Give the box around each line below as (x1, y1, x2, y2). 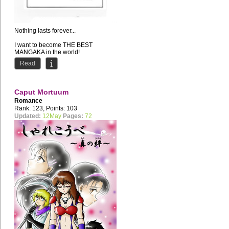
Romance (14, 97, 42, 105)
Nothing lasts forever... (14, 27, 76, 35)
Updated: (14, 112, 41, 120)
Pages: (63, 112, 83, 120)
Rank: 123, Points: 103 (14, 105, 77, 112)
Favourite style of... (14, 63, 66, 71)
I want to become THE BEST (14, 41, 93, 49)
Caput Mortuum (14, 88, 68, 97)
